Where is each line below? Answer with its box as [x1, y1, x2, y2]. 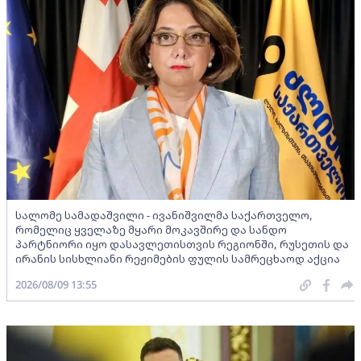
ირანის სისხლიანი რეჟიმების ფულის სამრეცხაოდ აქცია [15, 251, 340, 267]
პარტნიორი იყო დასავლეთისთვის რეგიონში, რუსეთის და [15, 237, 349, 252]
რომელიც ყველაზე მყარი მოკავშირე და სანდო [15, 222, 287, 238]
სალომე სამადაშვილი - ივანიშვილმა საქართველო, [15, 208, 313, 223]
